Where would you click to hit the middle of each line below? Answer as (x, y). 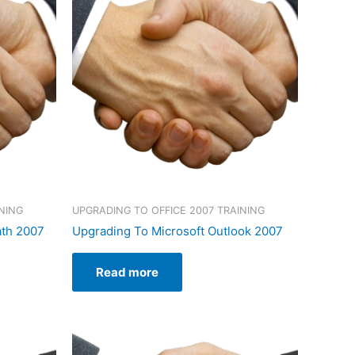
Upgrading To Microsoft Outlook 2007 (177, 231)
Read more (127, 273)
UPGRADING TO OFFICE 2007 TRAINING (168, 210)
